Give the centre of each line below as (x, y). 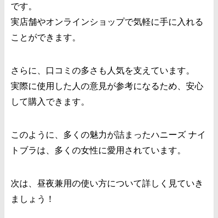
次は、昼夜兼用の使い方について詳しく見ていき (107, 183)
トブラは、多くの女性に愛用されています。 (99, 150)
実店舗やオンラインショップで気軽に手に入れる (107, 22)
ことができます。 (46, 38)
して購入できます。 (50, 102)
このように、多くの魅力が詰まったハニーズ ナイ (109, 135)
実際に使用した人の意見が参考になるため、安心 (107, 86)
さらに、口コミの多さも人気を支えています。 (103, 71)
